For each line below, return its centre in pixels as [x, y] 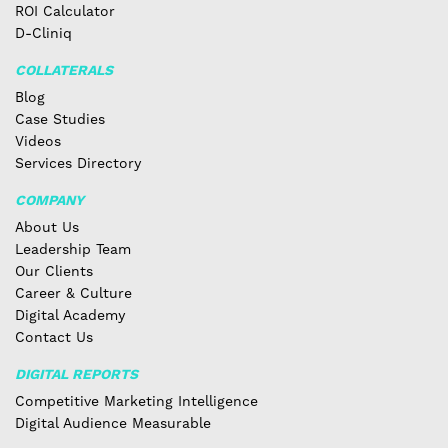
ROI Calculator [65, 11]
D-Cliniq [43, 33]
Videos [38, 141]
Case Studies [60, 119]
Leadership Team [73, 249]
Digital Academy [70, 315]
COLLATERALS [64, 70]
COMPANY [49, 200]
